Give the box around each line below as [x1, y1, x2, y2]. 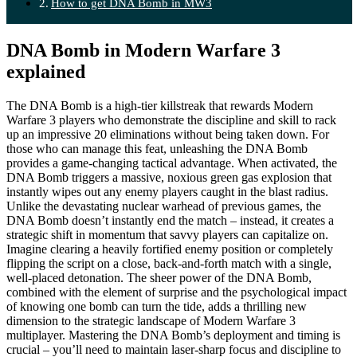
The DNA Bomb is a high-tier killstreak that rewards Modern [6, 98, 313, 112]
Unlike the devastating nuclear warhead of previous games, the [6, 198, 321, 213]
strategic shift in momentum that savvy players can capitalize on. [6, 227, 328, 241]
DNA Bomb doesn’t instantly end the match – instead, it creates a [6, 213, 334, 227]
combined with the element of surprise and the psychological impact [6, 284, 347, 299]
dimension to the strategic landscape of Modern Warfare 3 [6, 313, 296, 328]
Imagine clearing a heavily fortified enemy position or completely [6, 241, 333, 256]
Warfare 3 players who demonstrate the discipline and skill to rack [6, 112, 336, 127]
